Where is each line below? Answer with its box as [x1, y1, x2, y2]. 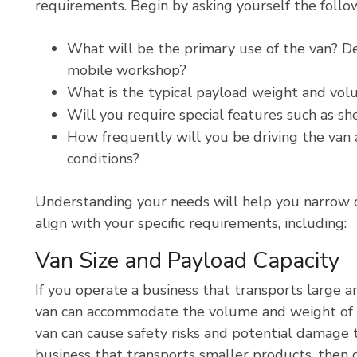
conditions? [67, 149, 139, 168]
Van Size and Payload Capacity [35, 245, 339, 276]
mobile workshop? [67, 61, 186, 80]
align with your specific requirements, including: [35, 214, 347, 233]
